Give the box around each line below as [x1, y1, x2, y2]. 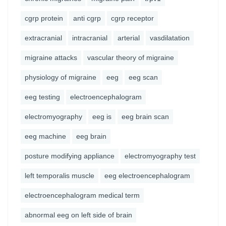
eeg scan [129, 73, 158, 81]
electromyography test [125, 152, 196, 160]
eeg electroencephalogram [104, 172, 190, 180]
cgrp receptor [111, 14, 154, 22]
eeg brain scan [122, 112, 169, 121]
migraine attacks [25, 53, 77, 62]
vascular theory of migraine [87, 53, 174, 62]
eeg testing [25, 93, 60, 101]
